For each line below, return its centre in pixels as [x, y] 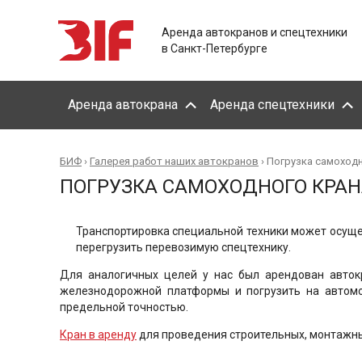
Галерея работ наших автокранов [174, 161]
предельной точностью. [125, 307]
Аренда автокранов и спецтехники [255, 32]
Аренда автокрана [123, 105]
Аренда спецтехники [272, 105]
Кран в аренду [98, 335]
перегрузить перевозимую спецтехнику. [183, 247]
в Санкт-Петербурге [215, 48]
